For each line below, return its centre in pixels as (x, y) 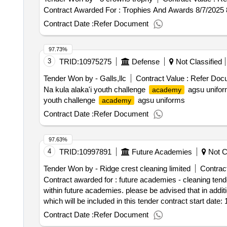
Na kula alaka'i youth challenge (95, 89)
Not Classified (198, 62)
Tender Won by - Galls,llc (85, 78)
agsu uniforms (160, 100)
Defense (145, 62)
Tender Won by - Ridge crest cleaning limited (117, 168)
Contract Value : (162, 78)
